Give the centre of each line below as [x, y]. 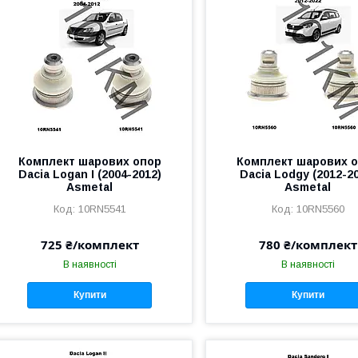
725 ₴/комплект [89, 245]
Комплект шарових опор [89, 161]
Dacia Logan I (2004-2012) [89, 174]
